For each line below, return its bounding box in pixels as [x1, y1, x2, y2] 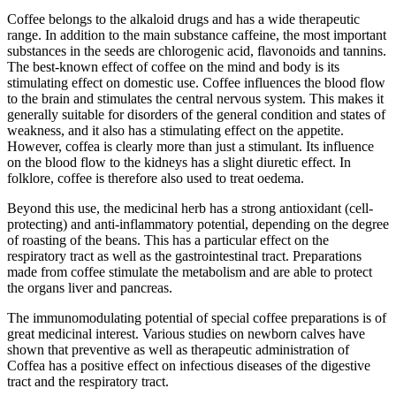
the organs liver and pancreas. [7, 279, 172, 295]
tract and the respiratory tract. [7, 373, 169, 389]
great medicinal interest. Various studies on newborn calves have [7, 325, 365, 341]
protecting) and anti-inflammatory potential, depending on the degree [7, 216, 389, 232]
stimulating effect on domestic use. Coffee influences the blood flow [7, 74, 385, 90]
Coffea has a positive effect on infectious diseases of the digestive [7, 357, 370, 373]
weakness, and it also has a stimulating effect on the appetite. [7, 122, 344, 138]
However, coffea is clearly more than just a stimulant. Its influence [7, 138, 374, 154]
